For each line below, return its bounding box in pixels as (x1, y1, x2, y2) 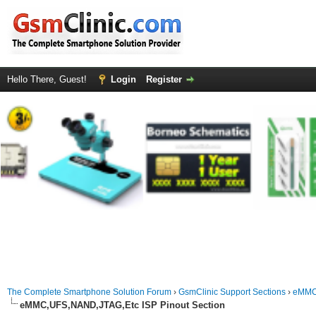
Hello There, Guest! (7, 74, 90, 85)
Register (146, 74, 182, 85)
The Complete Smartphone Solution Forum (7, 287, 171, 297)
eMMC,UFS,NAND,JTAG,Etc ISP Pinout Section (20, 300, 225, 310)
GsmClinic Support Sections (178, 287, 286, 297)
